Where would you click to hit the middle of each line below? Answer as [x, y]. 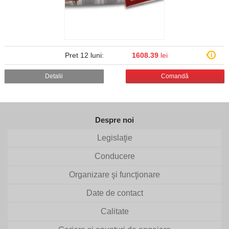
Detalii [54, 76]
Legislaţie [114, 138]
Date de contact [114, 193]
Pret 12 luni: [84, 55]
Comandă [175, 76]
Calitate [114, 211]
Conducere [114, 156]
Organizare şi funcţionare [114, 174]
